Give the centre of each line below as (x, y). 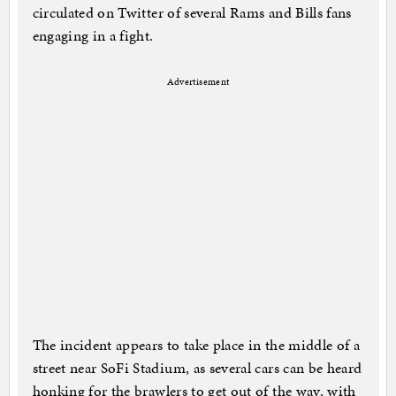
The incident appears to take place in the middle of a (196, 345)
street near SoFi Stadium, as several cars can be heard (197, 368)
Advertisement (198, 82)
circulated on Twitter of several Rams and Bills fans (192, 13)
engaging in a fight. (93, 36)
